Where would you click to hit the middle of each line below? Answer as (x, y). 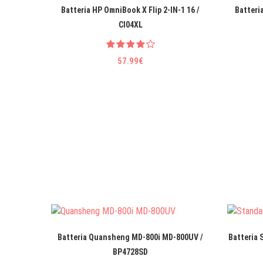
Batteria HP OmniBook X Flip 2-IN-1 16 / (130, 10)
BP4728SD (130, 252)
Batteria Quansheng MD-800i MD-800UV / (130, 237)
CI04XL (130, 25)
